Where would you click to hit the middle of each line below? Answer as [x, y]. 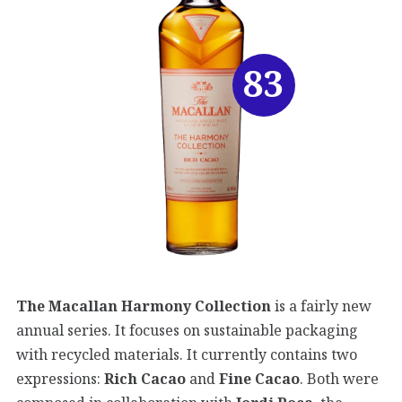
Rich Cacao [145, 379]
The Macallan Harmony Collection [144, 306]
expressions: [60, 379]
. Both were [339, 379]
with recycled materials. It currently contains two [187, 355]
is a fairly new [321, 306]
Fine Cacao [259, 379]
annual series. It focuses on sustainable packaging [187, 331]
